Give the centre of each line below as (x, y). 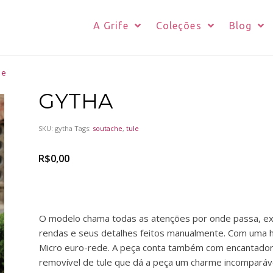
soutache (107, 128)
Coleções (179, 26)
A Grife (111, 26)
